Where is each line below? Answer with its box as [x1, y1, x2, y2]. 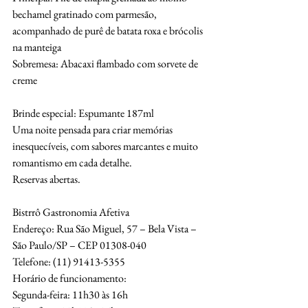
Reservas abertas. [12, 172, 80, 187]
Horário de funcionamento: [12, 271, 126, 286]
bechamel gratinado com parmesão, [12, 7, 157, 22]
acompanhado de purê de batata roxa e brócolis [12, 23, 205, 38]
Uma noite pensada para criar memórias [12, 122, 175, 137]
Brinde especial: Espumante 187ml [12, 106, 154, 121]
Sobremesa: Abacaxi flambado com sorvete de [12, 56, 200, 71]
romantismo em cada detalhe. [12, 155, 132, 170]
